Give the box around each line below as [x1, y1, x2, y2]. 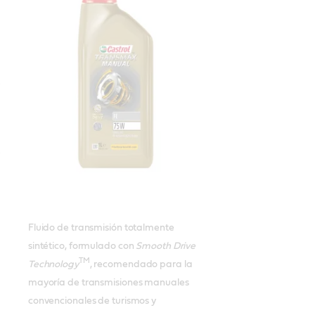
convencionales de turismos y [27, 295, 157, 306]
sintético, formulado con [27, 240, 136, 251]
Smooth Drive [136, 240, 196, 251]
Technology [27, 259, 79, 269]
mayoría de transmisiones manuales [27, 277, 189, 288]
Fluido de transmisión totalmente [27, 222, 174, 233]
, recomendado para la [89, 259, 193, 269]
